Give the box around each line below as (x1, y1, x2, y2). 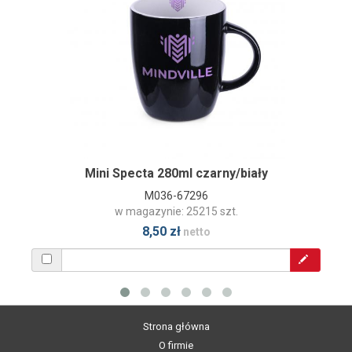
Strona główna (142, 320, 210, 332)
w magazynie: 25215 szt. (114, 204, 238, 218)
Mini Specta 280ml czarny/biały (84, 165, 268, 181)
